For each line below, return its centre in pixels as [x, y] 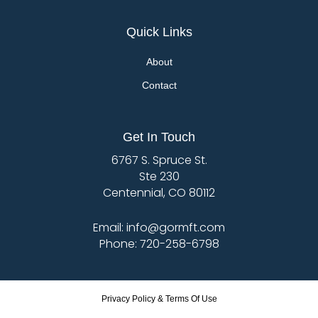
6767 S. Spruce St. [159, 160]
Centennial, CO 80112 [159, 193]
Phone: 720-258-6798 [159, 244]
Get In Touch [159, 137]
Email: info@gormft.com [159, 228]
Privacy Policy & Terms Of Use [159, 299]
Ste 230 [159, 177]
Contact [159, 86]
